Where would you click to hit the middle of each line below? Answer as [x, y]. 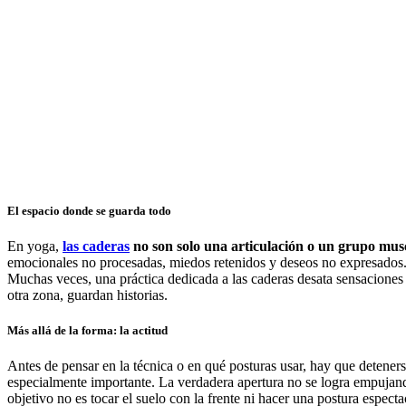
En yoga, [35, 246]
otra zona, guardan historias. [87, 295]
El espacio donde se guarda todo [89, 210]
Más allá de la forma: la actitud [87, 330]
